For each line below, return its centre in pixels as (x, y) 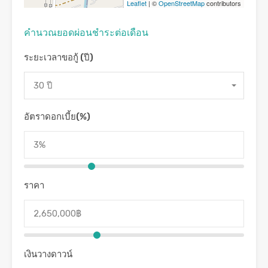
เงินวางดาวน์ (48, 255)
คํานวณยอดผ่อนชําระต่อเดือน (86, 33)
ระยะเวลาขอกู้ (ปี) (59, 58)
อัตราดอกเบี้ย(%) (57, 117)
